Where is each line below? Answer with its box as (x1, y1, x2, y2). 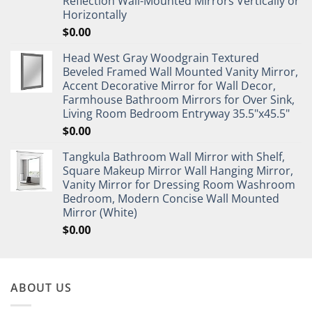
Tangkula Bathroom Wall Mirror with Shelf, (63, 149, 285, 165)
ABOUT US (10, 280, 72, 296)
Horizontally (63, 7, 127, 23)
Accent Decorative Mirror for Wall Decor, (63, 78, 276, 94)
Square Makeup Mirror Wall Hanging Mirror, (63, 163, 293, 179)
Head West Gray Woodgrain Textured (63, 50, 259, 66)
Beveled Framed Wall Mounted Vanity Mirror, (63, 64, 298, 80)
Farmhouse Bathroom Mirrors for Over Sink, (63, 92, 295, 108)
